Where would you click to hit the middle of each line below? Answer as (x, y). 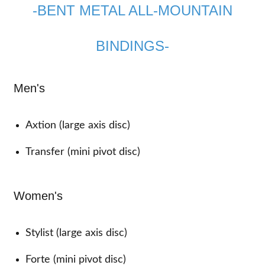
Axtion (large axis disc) (78, 125)
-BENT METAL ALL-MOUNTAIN (132, 10)
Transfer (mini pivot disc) (83, 152)
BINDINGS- (132, 46)
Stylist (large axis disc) (77, 233)
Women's (38, 195)
